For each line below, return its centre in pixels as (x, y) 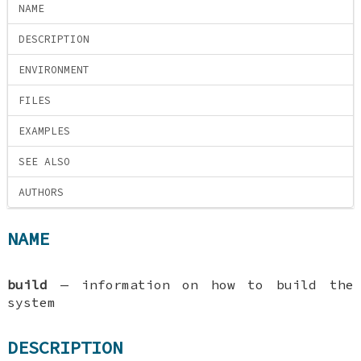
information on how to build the (217, 284)
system (32, 302)
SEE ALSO (45, 162)
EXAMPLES (45, 131)
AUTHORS (41, 193)
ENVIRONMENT (54, 70)
